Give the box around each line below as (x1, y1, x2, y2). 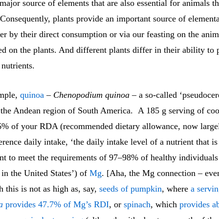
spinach (124, 199, 151, 210)
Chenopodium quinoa (53, 90, 130, 100)
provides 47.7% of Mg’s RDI (3, 199, 109, 210)
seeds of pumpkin (99, 184, 162, 194)
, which (151, 199, 177, 210)
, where (162, 184, 191, 194)
